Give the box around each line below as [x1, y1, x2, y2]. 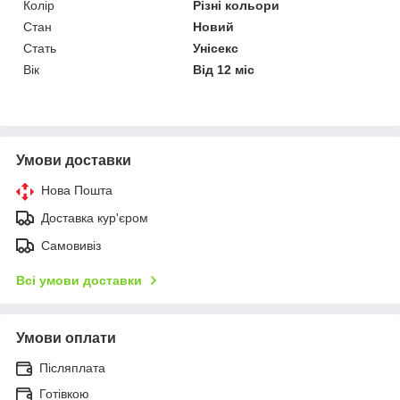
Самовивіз [41, 237, 101, 253]
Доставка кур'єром [41, 210, 148, 225]
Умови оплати [16, 329, 116, 346]
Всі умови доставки [16, 272, 142, 287]
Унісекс [193, 40, 239, 55]
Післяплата [39, 360, 105, 375]
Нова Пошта [41, 182, 112, 197]
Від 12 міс [193, 62, 255, 77]
